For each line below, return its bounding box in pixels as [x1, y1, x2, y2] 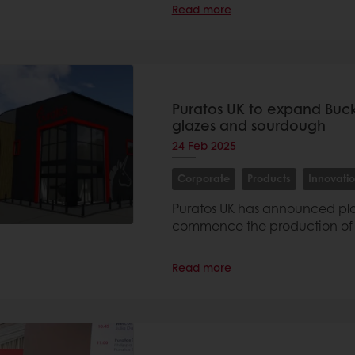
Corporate [177, 170, 230, 185]
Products [246, 170, 291, 185]
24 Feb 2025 [171, 137, 236, 153]
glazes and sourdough [171, 115, 326, 136]
